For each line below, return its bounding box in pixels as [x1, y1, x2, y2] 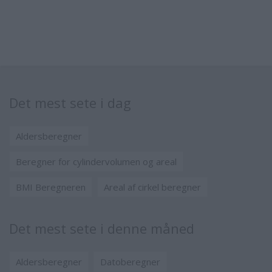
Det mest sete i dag [9, 93, 131, 112]
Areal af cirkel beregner [104, 180, 201, 193]
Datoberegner [100, 255, 160, 268]
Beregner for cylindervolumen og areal [16, 155, 177, 168]
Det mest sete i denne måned [9, 219, 194, 237]
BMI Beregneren [16, 180, 86, 193]
